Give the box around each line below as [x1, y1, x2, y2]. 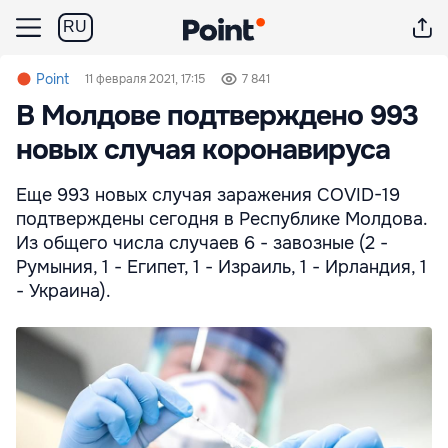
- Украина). [16, 280, 111, 302]
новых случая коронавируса [16, 132, 390, 168]
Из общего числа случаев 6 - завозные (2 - [16, 232, 388, 254]
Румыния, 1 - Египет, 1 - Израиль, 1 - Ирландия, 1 [16, 256, 427, 278]
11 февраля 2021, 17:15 [85, 71, 205, 87]
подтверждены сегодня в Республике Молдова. [16, 208, 427, 230]
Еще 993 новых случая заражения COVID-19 [16, 184, 400, 206]
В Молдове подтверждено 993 [16, 98, 418, 134]
